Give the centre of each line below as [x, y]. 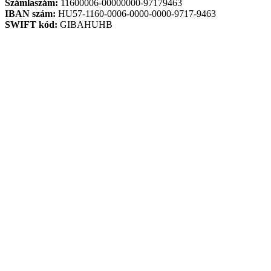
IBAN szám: [30, 14]
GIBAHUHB [85, 25]
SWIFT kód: [31, 25]
